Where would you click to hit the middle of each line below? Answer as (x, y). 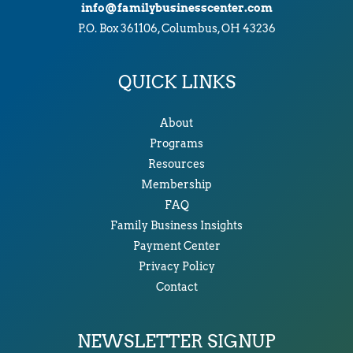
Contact (176, 287)
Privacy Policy (176, 267)
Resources (176, 164)
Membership (176, 185)
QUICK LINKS (176, 82)
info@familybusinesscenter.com (176, 8)
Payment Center (176, 246)
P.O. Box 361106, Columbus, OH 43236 (176, 29)
